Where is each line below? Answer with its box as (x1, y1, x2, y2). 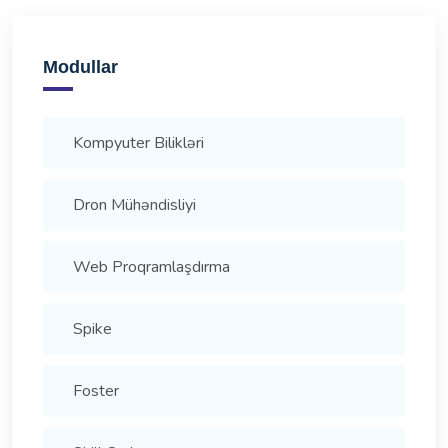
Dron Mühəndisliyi (72, 194, 196, 217)
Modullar (42, 57, 118, 78)
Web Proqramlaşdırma (72, 256, 230, 279)
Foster (72, 380, 119, 403)
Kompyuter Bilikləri (72, 132, 204, 155)
